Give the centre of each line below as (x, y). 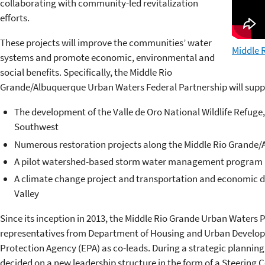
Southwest (36, 127)
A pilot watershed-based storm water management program (138, 161)
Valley (26, 194)
